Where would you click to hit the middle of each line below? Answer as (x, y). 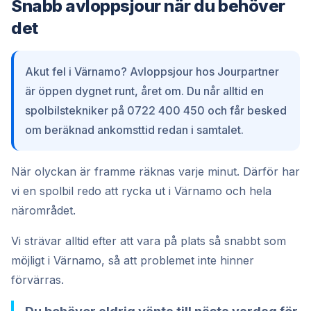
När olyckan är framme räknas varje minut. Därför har (155, 171)
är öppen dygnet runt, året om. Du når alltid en (144, 91)
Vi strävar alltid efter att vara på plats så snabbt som (149, 241)
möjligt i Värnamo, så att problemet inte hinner (133, 260)
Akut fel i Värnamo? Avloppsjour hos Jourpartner (152, 71)
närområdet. (43, 210)
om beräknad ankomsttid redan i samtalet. (134, 129)
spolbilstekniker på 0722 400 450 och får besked (156, 110)
